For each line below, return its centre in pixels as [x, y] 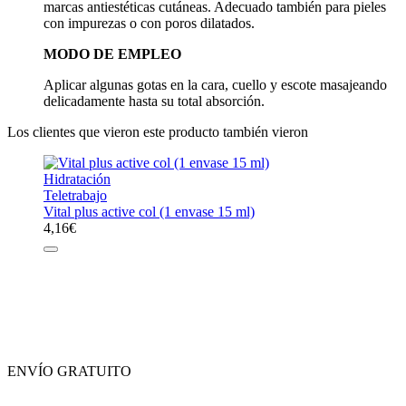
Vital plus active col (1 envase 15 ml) [149, 211]
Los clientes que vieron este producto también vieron [158, 131]
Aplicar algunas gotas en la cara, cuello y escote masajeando [215, 84]
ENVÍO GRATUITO [69, 371]
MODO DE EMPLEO [112, 53]
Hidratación [77, 179]
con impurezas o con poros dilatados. [149, 23]
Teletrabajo [75, 195]
